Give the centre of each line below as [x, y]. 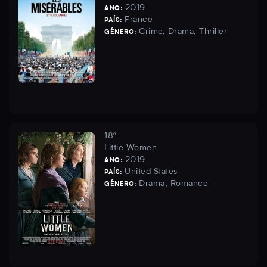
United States [151, 172]
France [139, 20]
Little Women [131, 148]
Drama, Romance [173, 184]
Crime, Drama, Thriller [183, 32]
